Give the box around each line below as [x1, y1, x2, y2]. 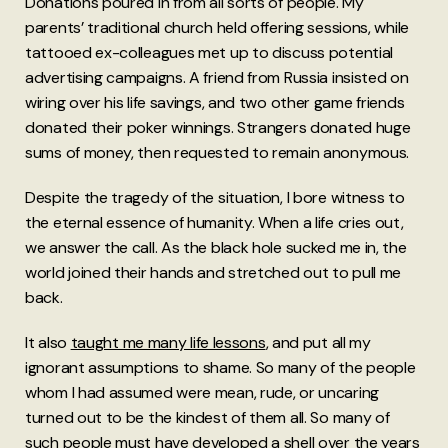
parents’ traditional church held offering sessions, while [25, 17, 409, 39]
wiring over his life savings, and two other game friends [25, 92, 405, 114]
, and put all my [265, 332, 371, 354]
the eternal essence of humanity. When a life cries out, [25, 212, 404, 234]
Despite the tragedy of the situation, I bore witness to [25, 187, 405, 209]
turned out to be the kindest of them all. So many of [25, 407, 390, 429]
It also [25, 332, 71, 354]
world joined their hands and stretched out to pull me [25, 262, 402, 284]
